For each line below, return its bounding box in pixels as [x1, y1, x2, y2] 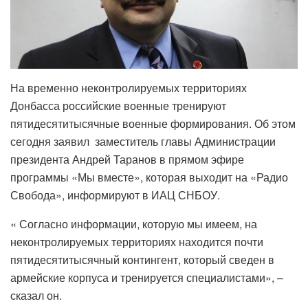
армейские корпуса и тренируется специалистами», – [10, 269, 283, 285]
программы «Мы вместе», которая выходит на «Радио [10, 168, 288, 185]
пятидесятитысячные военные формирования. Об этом [10, 115, 296, 131]
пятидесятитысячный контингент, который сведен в [10, 251, 274, 267]
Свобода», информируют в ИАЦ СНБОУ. [10, 186, 220, 203]
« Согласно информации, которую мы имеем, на [10, 215, 257, 232]
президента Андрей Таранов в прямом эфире [10, 151, 244, 167]
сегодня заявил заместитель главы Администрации [10, 133, 276, 149]
